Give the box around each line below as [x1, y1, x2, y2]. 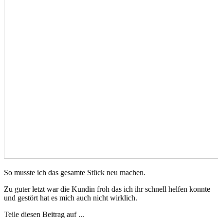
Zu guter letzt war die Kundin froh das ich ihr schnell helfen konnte [4, 184, 210, 193]
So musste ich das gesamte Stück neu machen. [4, 168, 145, 177]
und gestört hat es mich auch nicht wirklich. [4, 193, 137, 202]
